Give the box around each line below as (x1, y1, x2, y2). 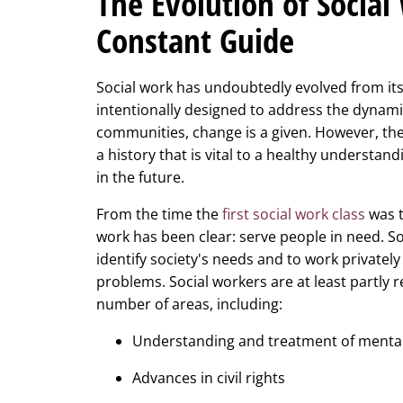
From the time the (96, 204, 222, 225)
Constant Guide (96, 17, 303, 64)
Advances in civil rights (132, 368, 285, 389)
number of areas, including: (96, 294, 282, 315)
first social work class (222, 204, 365, 225)
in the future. (96, 167, 184, 188)
